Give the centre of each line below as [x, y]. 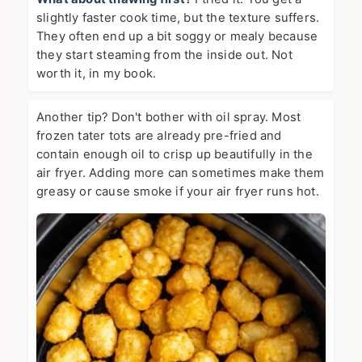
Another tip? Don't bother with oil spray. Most [169, 117]
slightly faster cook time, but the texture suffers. [178, 17]
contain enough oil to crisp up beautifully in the [175, 154]
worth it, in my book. [97, 73]
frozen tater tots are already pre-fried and [159, 135]
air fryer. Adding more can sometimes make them [181, 173]
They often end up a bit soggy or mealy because [177, 36]
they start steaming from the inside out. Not [164, 55]
